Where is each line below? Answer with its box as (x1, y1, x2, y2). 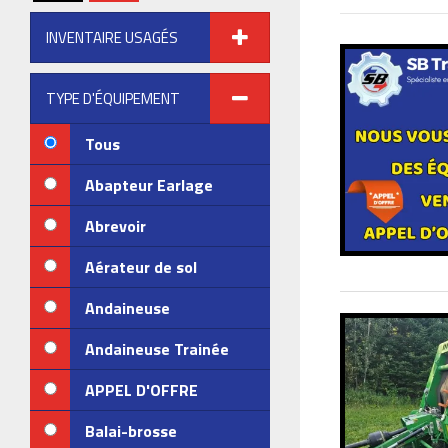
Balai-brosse (85, 419, 177, 443)
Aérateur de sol (85, 255, 197, 279)
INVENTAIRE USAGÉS (46, 26, 178, 49)
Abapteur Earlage (85, 173, 213, 197)
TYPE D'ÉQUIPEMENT (46, 87, 180, 110)
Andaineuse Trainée (85, 337, 229, 361)
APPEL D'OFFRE (85, 378, 198, 402)
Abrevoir (85, 214, 146, 238)
